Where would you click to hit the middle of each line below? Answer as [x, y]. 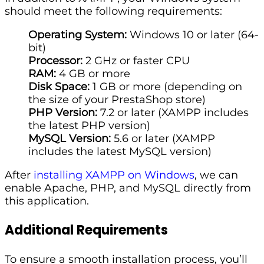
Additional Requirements [86, 230]
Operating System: [77, 35]
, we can [216, 175]
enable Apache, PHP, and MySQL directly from [128, 188]
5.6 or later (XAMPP [163, 139]
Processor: [55, 61]
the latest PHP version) [89, 126]
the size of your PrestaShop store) [117, 100]
